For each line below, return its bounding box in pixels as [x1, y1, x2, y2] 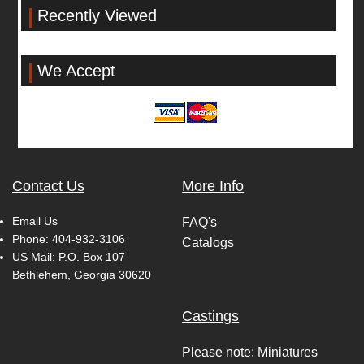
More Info [182, 178, 245, 195]
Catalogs [182, 236, 235, 250]
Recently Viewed [37, 6, 157, 24]
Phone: [12, 232, 52, 246]
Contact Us [12, 178, 84, 195]
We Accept [37, 61, 115, 80]
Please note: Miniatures [182, 345, 318, 360]
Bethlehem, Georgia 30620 [12, 268, 151, 282]
